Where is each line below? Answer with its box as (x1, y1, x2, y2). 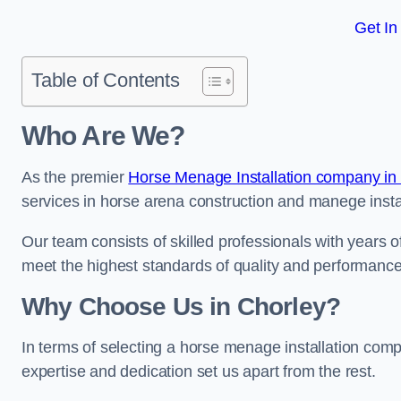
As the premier (21, 168, 129, 186)
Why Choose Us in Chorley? (21, 293, 340, 320)
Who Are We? (21, 121, 185, 150)
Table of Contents (31, 69, 180, 91)
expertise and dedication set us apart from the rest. (21, 363, 376, 380)
